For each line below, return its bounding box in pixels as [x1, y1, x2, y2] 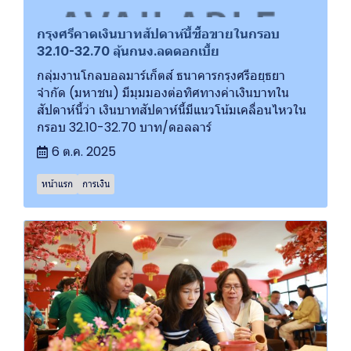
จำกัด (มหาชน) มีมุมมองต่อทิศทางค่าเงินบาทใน [37, 84, 289, 103]
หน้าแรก [42, 177, 73, 191]
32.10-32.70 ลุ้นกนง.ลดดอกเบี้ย [37, 43, 219, 60]
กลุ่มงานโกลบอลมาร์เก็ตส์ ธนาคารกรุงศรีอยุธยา [37, 67, 285, 85]
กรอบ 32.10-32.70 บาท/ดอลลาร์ [37, 118, 212, 137]
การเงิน [82, 177, 110, 191]
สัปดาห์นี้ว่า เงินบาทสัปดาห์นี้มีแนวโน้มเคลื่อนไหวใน [37, 101, 306, 120]
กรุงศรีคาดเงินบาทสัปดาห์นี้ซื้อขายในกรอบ [37, 26, 280, 42]
